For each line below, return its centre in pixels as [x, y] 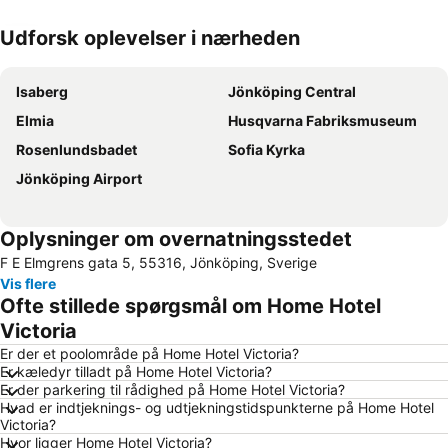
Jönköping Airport [79, 179]
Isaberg [42, 92]
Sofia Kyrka [266, 150]
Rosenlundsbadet [76, 150]
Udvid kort [66, 52]
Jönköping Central [292, 92]
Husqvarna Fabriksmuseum [322, 121]
